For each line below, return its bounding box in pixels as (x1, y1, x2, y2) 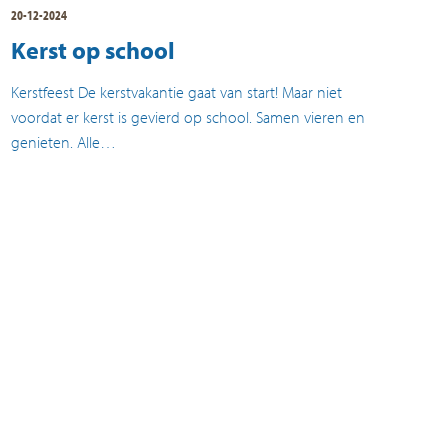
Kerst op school (10, 34, 175, 65)
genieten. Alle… (10, 131, 116, 152)
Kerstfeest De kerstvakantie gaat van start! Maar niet (10, 81, 342, 102)
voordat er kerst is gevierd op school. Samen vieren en (10, 106, 365, 127)
